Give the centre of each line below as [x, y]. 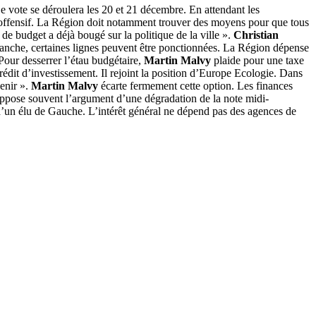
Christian [256, 35]
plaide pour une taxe [257, 60]
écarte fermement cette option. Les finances [197, 85]
